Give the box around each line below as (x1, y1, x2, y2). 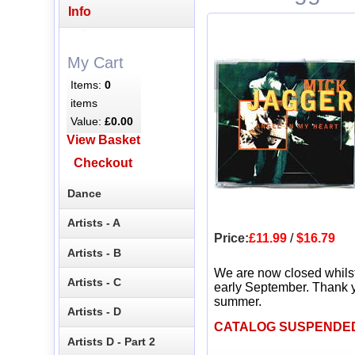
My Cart (67, 53, 124, 71)
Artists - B (67, 246, 122, 259)
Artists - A (67, 216, 121, 230)
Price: (214, 231, 249, 246)
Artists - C (67, 276, 122, 289)
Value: (71, 114, 105, 128)
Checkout (74, 156, 133, 170)
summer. (214, 295, 261, 309)
